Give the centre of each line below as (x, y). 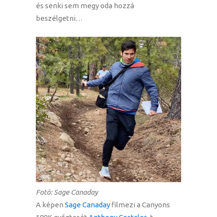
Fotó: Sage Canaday (67, 192)
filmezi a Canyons (140, 205)
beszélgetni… (59, 18)
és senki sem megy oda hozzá (85, 6)
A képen (50, 205)
